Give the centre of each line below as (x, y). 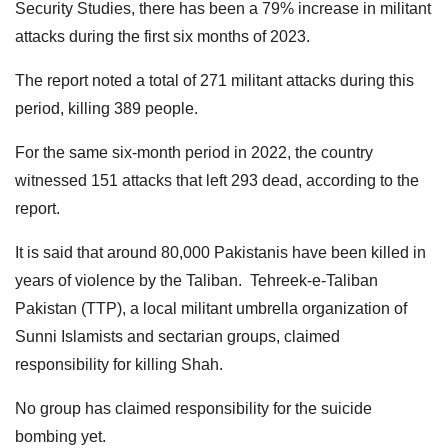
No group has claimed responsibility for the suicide (193, 408)
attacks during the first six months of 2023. (164, 36)
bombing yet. (60, 436)
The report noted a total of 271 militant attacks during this (214, 80)
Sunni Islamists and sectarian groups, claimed (177, 336)
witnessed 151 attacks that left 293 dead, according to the (217, 180)
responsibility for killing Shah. (119, 364)
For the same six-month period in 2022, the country (194, 152)
